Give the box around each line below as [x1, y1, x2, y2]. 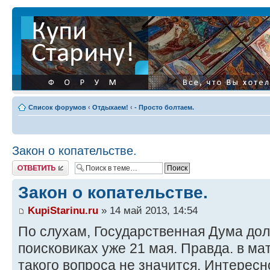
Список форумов [28, 104, 86, 111]
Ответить [12, 160, 41, 168]
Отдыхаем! [92, 104, 128, 111]
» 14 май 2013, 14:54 [98, 204, 198, 217]
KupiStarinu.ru [28, 204, 98, 217]
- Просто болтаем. [134, 104, 194, 111]
